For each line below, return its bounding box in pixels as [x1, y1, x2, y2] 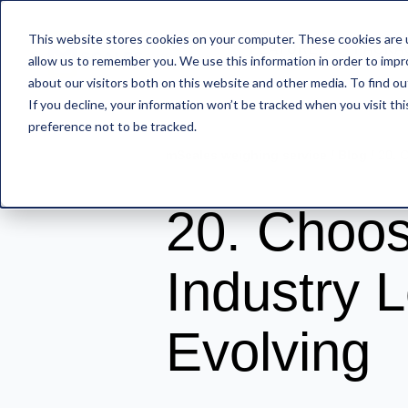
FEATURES [250, 41, 329, 56]
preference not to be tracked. [27, 117, 197, 134]
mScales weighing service [166, 148, 327, 162]
